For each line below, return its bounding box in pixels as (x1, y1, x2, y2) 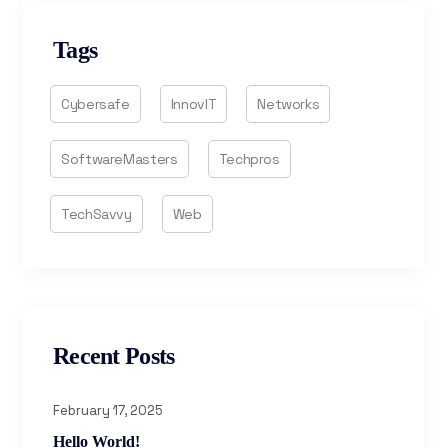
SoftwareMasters (61, 150, 178, 168)
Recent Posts (53, 343, 175, 369)
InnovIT (170, 95, 217, 113)
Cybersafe (61, 95, 130, 113)
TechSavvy (61, 205, 132, 223)
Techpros (218, 150, 280, 168)
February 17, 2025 (53, 402, 163, 419)
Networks (257, 95, 320, 113)
